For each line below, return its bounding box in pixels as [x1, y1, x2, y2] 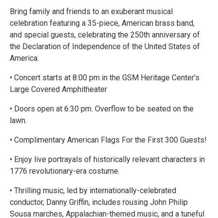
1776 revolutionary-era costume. [10, 166, 120, 176]
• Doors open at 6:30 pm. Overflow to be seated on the [10, 104, 194, 113]
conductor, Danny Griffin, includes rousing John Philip [10, 197, 188, 207]
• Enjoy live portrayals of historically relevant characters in [10, 154, 205, 164]
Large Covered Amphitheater [10, 84, 107, 94]
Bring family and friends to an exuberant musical [10, 6, 173, 16]
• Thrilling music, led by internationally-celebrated [10, 185, 176, 195]
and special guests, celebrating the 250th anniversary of [10, 30, 200, 39]
